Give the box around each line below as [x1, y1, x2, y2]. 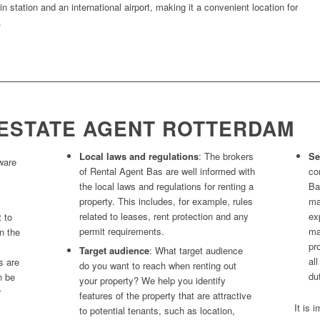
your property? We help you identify [79, 273, 226, 287]
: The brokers [198, 149, 254, 163]
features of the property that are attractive [79, 288, 251, 302]
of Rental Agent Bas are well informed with [79, 164, 255, 178]
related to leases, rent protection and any [79, 209, 249, 223]
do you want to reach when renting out [79, 258, 236, 272]
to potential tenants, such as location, [79, 303, 235, 317]
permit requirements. [79, 224, 164, 238]
